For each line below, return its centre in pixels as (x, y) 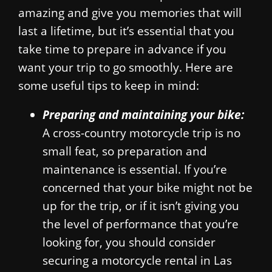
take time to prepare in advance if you (122, 49)
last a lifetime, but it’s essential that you (126, 30)
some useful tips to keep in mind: (109, 85)
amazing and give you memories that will (130, 12)
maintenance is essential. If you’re (135, 169)
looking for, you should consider (129, 242)
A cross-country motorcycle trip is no (141, 133)
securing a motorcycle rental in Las (137, 260)
